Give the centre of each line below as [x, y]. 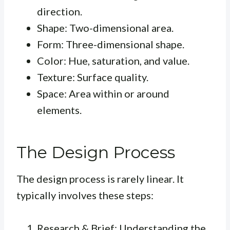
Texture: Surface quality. [93, 77]
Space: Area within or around [103, 93]
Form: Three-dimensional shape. [111, 44]
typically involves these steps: [85, 195]
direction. [60, 11]
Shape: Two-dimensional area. [105, 27]
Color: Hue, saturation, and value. [113, 60]
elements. [59, 110]
